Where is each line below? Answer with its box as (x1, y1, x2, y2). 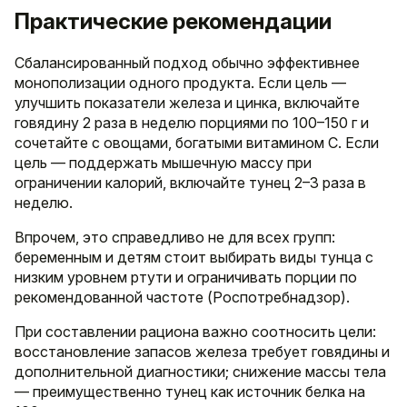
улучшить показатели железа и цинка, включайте (15, 93, 360, 112)
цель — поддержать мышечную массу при (15, 153, 312, 172)
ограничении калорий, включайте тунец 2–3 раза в (15, 173, 366, 192)
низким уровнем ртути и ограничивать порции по (15, 267, 357, 286)
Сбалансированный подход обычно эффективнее (15, 53, 360, 72)
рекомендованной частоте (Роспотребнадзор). (15, 287, 350, 306)
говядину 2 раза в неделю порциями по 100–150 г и (15, 113, 369, 132)
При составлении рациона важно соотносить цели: (15, 322, 376, 341)
